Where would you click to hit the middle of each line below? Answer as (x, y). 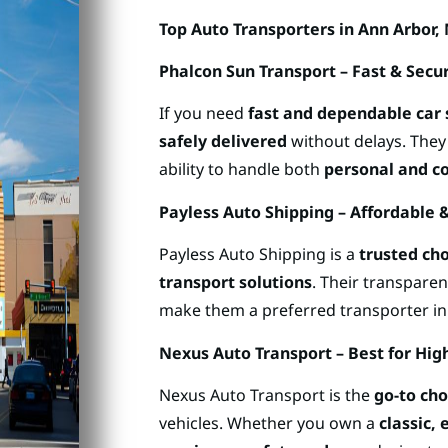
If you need (203, 113)
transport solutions (235, 282)
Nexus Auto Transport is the (266, 394)
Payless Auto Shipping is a (259, 254)
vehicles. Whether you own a (269, 422)
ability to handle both (241, 169)
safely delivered (223, 141)
